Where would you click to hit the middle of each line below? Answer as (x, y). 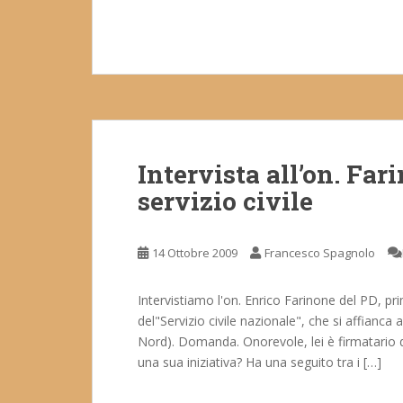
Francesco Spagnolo (320, 253)
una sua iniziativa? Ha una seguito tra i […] (260, 362)
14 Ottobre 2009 (195, 253)
